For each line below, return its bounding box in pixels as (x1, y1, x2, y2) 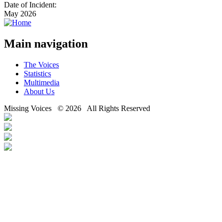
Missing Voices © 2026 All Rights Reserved (4, 104, 150, 112)
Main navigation (4, 37, 88, 50)
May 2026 (4, 9, 36, 18)
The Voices (24, 60, 59, 69)
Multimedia (24, 78, 59, 87)
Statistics (24, 69, 51, 78)
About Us (24, 87, 55, 96)
